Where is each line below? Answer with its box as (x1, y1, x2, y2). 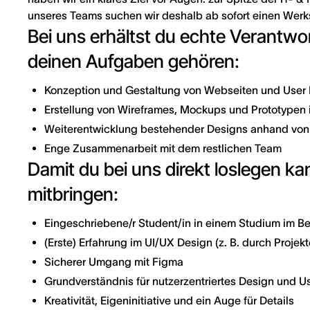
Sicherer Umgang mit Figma (44, 255, 183, 268)
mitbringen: (28, 183, 118, 205)
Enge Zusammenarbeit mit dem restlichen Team (44, 142, 282, 154)
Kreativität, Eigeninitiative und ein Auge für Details (44, 294, 294, 307)
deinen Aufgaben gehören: (28, 50, 239, 72)
